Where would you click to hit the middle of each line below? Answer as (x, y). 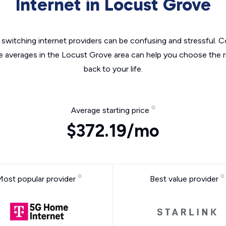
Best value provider (185, 179)
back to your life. (113, 69)
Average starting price (111, 110)
